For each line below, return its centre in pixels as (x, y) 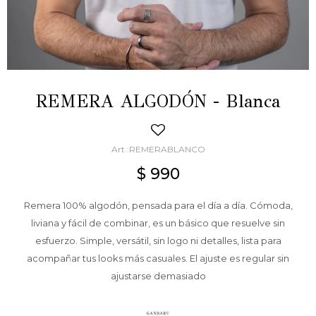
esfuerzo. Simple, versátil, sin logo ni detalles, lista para (158, 241)
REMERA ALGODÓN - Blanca (158, 101)
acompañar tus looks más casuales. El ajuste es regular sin (158, 258)
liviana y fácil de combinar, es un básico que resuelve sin (158, 223)
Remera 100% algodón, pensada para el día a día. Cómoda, (158, 205)
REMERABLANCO (167, 149)
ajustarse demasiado (158, 276)
